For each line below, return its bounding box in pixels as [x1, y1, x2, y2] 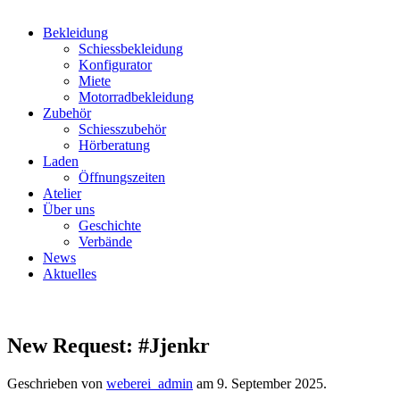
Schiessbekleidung [79, 41, 183, 56]
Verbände [79, 234, 132, 249]
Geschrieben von [7, 375, 106, 391]
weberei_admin [106, 375, 193, 391]
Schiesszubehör [79, 121, 166, 137]
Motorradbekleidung [79, 89, 194, 104]
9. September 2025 [217, 375, 323, 391]
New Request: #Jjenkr [7, 333, 210, 357]
